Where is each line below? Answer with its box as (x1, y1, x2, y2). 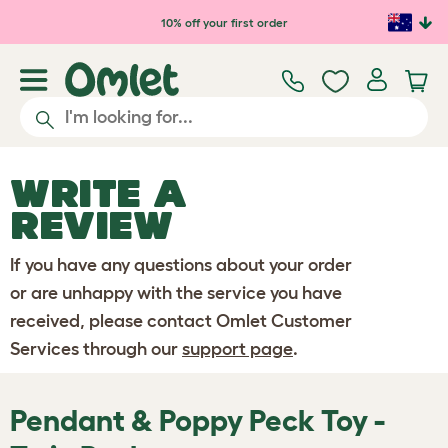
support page (182, 339, 293, 359)
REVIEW (10, 203, 173, 247)
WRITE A (10, 171, 187, 215)
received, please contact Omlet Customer (10, 311, 352, 331)
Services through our (10, 339, 182, 359)
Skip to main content (20, 7, 210, 29)
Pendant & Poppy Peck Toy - (10, 404, 385, 437)
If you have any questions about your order (10, 255, 352, 275)
